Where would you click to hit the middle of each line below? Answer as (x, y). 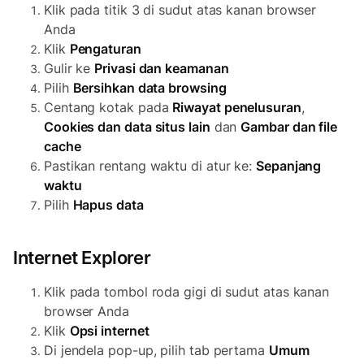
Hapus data (108, 205)
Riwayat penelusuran (237, 107)
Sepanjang (289, 166)
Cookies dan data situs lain (127, 127)
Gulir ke (69, 68)
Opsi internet (109, 331)
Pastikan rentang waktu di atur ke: (150, 166)
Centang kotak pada (108, 107)
